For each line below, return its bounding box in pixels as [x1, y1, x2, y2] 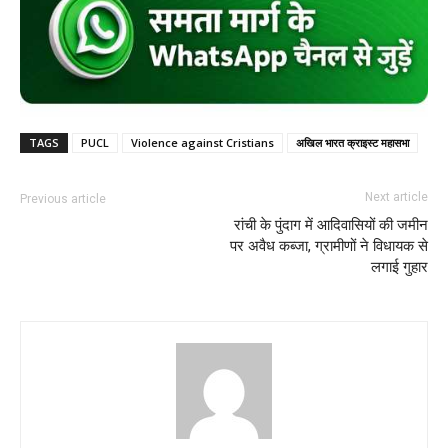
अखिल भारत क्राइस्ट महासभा [296, 134, 409, 150]
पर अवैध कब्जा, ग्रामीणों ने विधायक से [230, 236, 428, 255]
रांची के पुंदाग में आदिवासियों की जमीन [234, 215, 428, 234]
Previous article [20, 191, 106, 206]
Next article [365, 189, 428, 204]
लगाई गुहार [371, 257, 428, 276]
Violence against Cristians [131, 134, 274, 150]
